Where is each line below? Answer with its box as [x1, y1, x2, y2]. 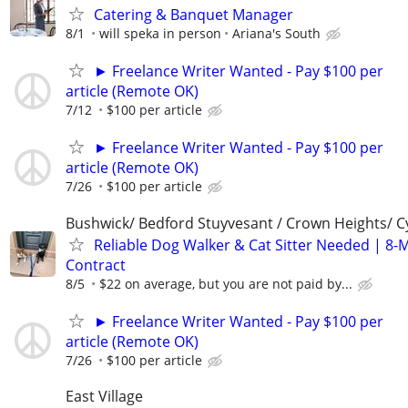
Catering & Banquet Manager [94, 4, 293, 25]
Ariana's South [232, 24, 321, 42]
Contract [66, 254, 126, 275]
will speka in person [99, 24, 221, 42]
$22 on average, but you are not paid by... [99, 274, 352, 292]
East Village [66, 385, 143, 406]
